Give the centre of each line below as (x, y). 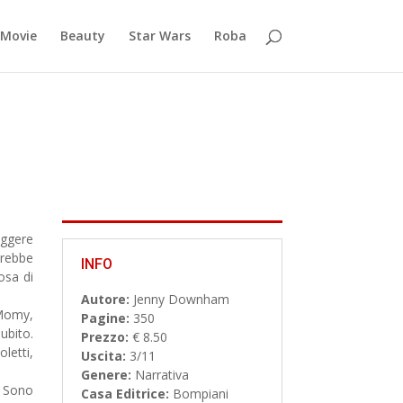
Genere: (106, 374)
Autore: (105, 299)
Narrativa (160, 374)
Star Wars (159, 36)
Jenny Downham (179, 299)
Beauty (82, 36)
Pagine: (105, 318)
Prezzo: (104, 336)
